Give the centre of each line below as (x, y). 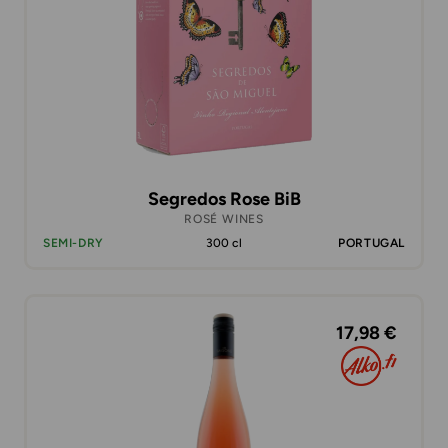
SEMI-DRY (73, 243)
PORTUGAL (371, 243)
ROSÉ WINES (224, 219)
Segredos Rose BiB (224, 199)
